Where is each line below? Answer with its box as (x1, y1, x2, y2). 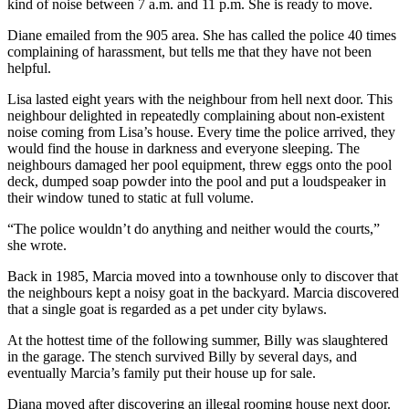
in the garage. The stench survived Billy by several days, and (7, 348, 357, 364)
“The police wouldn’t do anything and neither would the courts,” (7, 220, 380, 236)
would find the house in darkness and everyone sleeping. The (7, 140, 360, 156)
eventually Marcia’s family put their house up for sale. (7, 364, 316, 381)
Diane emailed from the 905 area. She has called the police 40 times (7, 26, 396, 43)
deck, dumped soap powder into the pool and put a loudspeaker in (7, 173, 386, 189)
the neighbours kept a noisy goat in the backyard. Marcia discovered (7, 284, 399, 300)
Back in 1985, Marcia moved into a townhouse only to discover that (7, 267, 398, 284)
